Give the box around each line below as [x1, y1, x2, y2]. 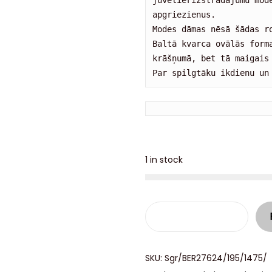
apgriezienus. [152, 10, 221, 20]
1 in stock [145, 153, 183, 166]
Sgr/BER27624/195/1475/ [165, 251, 267, 264]
